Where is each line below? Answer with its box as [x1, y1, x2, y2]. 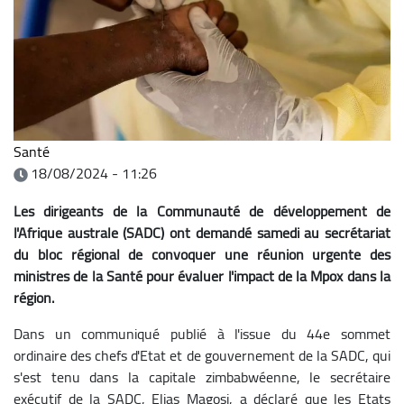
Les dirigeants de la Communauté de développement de [14, 197, 390, 225]
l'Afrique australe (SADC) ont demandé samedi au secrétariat [14, 218, 390, 246]
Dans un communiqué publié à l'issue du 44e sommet [14, 319, 390, 347]
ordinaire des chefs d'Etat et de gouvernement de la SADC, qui [14, 341, 390, 369]
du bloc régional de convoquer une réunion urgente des [14, 240, 390, 268]
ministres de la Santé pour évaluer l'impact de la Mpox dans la [14, 262, 390, 289]
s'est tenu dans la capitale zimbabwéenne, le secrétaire [14, 363, 390, 390]
